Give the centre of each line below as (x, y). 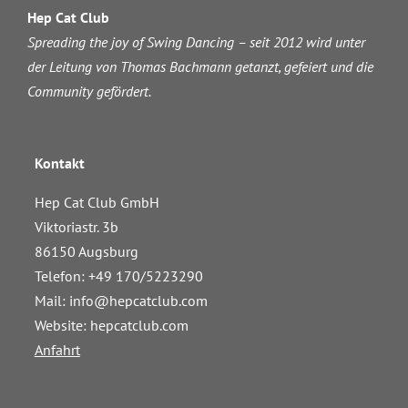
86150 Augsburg (86, 251)
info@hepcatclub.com (138, 301)
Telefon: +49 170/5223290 (118, 276)
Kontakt (59, 163)
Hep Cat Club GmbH (97, 202)
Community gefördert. (89, 91)
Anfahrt (57, 350)
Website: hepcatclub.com (111, 325)
